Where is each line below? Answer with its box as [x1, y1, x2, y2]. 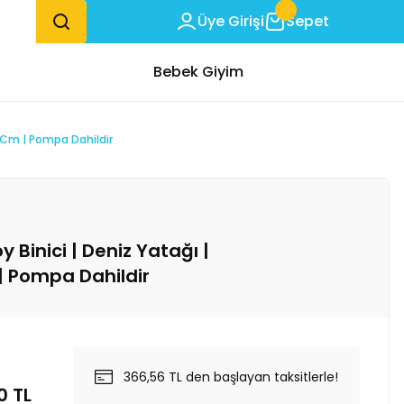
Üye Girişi [197, 11, 264, 32]
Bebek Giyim [152, 61, 243, 82]
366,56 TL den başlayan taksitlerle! [124, 368, 338, 386]
